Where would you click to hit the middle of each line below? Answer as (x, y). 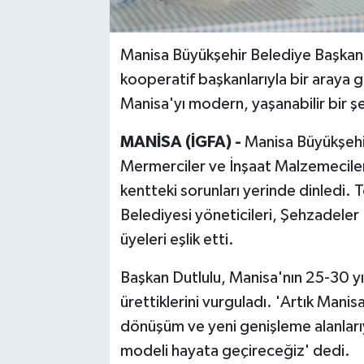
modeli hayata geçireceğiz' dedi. (235, 351)
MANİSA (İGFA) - (182, 142)
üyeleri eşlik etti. (177, 239)
